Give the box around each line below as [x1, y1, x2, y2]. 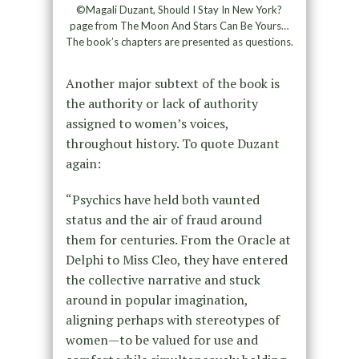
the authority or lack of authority [65, 94, 258, 112]
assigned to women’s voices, [65, 114, 228, 132]
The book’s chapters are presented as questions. [65, 34, 293, 48]
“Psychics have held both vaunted [65, 190, 260, 208]
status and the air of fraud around [65, 210, 262, 228]
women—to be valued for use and [65, 330, 258, 349]
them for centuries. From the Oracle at [65, 230, 291, 248]
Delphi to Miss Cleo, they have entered [65, 250, 288, 268]
